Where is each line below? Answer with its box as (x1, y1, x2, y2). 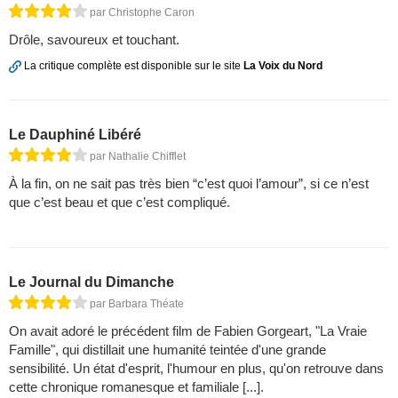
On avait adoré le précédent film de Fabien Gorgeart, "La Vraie (9, 322, 367, 338)
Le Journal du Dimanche (9, 274, 174, 290)
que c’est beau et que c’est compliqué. (9, 194, 230, 210)
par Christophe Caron (90, 6, 195, 20)
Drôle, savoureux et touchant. (9, 32, 179, 48)
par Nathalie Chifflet (90, 149, 186, 163)
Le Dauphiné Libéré (9, 126, 141, 142)
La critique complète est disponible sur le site (21, 60, 243, 73)
